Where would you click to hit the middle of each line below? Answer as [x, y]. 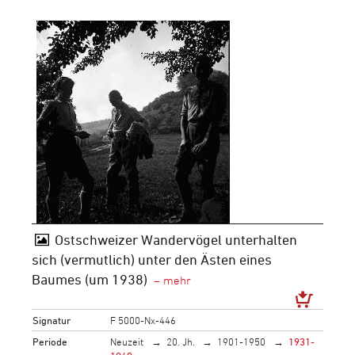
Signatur [52, 320]
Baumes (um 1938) [90, 279]
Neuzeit [127, 341]
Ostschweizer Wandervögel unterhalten [176, 239]
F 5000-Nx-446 [143, 320]
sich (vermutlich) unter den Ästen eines [152, 259]
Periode [50, 341]
